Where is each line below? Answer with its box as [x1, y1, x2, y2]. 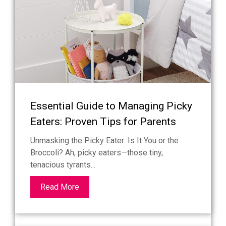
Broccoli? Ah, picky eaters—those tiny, [30, 148, 163, 158]
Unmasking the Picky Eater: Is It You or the [30, 136, 179, 146]
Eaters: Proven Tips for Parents [30, 116, 176, 128]
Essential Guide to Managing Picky [30, 100, 192, 112]
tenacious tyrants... [30, 160, 95, 170]
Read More [40, 182, 79, 192]
